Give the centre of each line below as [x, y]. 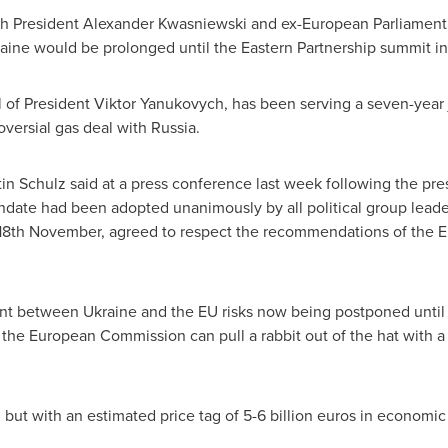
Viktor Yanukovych [158, 103]
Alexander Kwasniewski [164, 23]
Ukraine [109, 311]
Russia [173, 127]
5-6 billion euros [299, 415]
